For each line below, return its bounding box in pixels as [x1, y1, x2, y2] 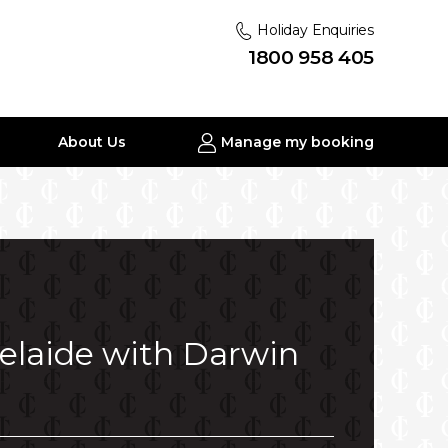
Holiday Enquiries [253, 21, 374, 39]
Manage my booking [216, 133, 374, 151]
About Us [58, 133, 127, 151]
